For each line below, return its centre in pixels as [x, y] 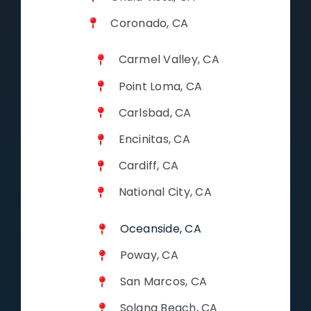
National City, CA [165, 192]
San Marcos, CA [163, 282]
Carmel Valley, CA [169, 60]
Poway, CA [149, 255]
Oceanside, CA [160, 228]
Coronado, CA [150, 23]
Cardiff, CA [149, 166]
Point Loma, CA [160, 86]
